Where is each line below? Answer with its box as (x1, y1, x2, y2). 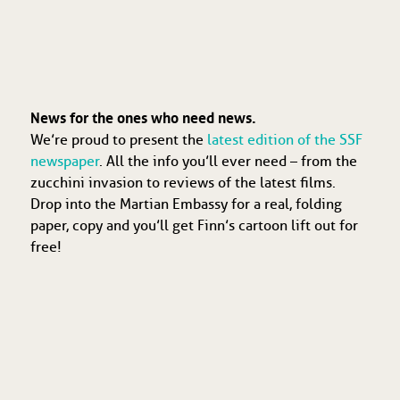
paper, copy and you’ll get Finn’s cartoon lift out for (29, 217, 358, 235)
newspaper (29, 153, 99, 171)
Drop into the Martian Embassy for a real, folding (29, 196, 342, 213)
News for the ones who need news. (29, 109, 256, 128)
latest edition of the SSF (206, 131, 362, 149)
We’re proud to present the (29, 131, 207, 149)
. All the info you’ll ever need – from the (98, 153, 357, 171)
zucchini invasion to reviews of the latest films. (29, 174, 336, 192)
